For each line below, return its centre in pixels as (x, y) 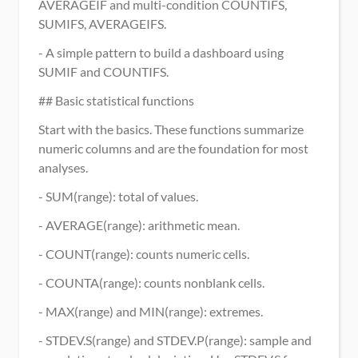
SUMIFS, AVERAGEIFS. (102, 24)
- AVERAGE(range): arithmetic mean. (139, 225)
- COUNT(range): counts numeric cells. (144, 254)
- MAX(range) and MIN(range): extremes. (151, 311)
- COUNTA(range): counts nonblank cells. (151, 282)
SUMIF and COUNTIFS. (103, 72)
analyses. (63, 167)
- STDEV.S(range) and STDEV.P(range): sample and (175, 340)
